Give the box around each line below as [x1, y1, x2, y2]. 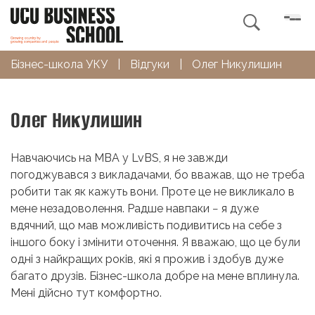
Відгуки [130, 57, 169, 71]
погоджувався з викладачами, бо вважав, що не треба [11, 167, 304, 181]
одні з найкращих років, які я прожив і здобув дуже [11, 252, 283, 266]
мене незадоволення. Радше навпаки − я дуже [11, 201, 259, 215]
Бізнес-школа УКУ [11, 57, 108, 71]
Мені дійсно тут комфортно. [11, 285, 162, 300]
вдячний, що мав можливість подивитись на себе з [11, 218, 282, 232]
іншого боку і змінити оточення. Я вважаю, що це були [11, 235, 300, 249]
